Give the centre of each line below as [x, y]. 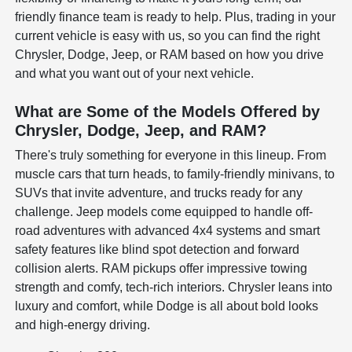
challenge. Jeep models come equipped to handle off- [164, 211]
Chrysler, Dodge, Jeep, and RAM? [141, 130]
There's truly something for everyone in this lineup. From [171, 155]
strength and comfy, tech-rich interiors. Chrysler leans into [174, 287]
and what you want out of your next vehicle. [135, 73]
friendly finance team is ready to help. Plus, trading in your [176, 16]
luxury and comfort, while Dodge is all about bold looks [167, 306]
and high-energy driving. [83, 324]
